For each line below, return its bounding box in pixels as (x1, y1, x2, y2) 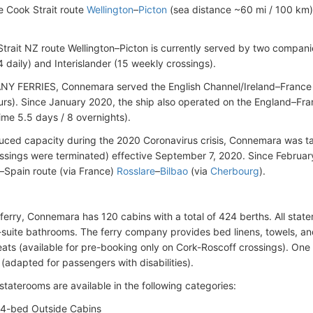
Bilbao (160, 164, 188, 177)
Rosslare (117, 164, 155, 177)
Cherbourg (210, 164, 259, 177)
